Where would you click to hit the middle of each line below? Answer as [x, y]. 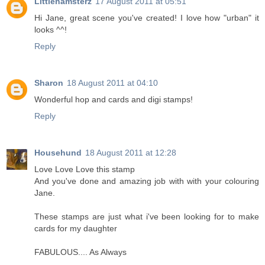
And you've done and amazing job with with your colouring [147, 181]
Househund [58, 153]
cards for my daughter [76, 229]
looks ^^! [51, 30]
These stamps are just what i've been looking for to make [147, 217]
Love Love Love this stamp [85, 169]
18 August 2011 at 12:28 [131, 153]
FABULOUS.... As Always [80, 252]
